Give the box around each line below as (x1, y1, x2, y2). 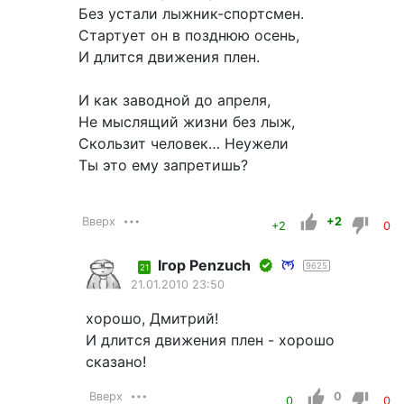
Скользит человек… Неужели (78, 134, 289, 153)
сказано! (86, 353, 146, 372)
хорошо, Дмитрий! (86, 309, 218, 328)
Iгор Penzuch (158, 256, 251, 275)
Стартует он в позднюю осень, (78, 26, 299, 45)
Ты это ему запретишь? (78, 156, 248, 175)
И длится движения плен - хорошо (86, 331, 335, 350)
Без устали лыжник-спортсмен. (78, 5, 304, 23)
